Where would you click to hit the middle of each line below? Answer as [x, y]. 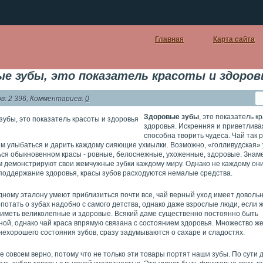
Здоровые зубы [171, 117]
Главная [169, 39]
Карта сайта [234, 39]
